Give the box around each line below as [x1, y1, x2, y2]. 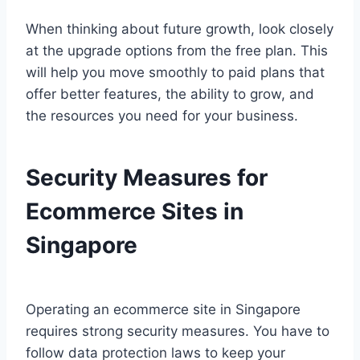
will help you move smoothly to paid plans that [26, 64, 325, 81]
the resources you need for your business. [26, 108, 298, 125]
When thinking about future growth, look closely [26, 21, 333, 38]
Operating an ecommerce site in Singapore [26, 301, 301, 318]
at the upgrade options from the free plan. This [26, 43, 328, 59]
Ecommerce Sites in [26, 198, 243, 226]
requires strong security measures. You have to [26, 323, 329, 340]
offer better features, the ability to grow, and [26, 86, 314, 103]
